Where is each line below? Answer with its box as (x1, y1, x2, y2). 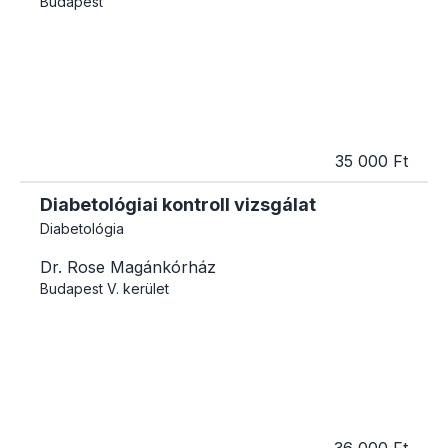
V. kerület (107, 279, 169, 297)
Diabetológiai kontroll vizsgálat (40, 193, 316, 215)
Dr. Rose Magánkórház (40, 256, 216, 277)
